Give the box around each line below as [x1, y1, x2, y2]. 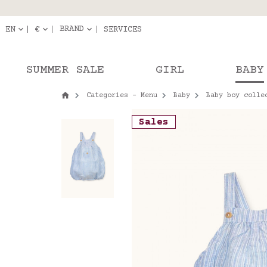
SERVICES [104, 24, 142, 35]
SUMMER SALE [26, 63, 104, 77]
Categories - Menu [86, 92, 157, 100]
